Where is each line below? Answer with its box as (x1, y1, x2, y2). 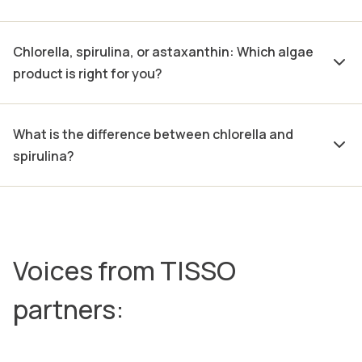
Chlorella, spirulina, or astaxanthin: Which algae (13, 43, 314, 61)
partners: (13, 292, 124, 328)
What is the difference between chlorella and (13, 125, 293, 144)
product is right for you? (13, 65, 162, 83)
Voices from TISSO (13, 253, 236, 289)
